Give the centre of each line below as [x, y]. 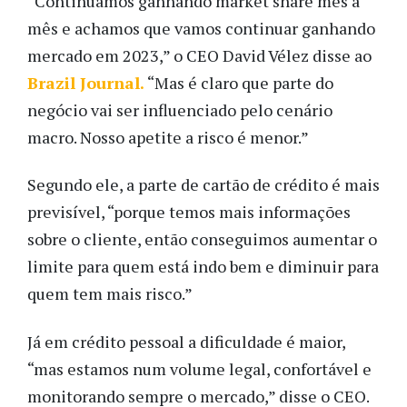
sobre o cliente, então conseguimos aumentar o [202, 239]
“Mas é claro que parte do [239, 82]
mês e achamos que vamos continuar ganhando [201, 28]
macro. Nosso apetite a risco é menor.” [168, 137]
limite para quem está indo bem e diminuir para [203, 267]
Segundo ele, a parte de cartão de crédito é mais [203, 185]
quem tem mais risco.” [110, 294]
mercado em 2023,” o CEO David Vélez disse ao [199, 55]
